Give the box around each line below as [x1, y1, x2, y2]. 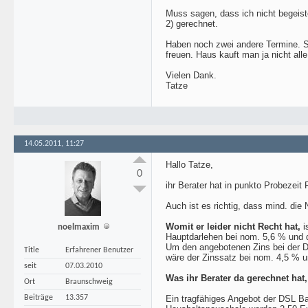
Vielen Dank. [166, 70, 217, 80]
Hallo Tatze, [166, 159, 213, 170]
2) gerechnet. [166, 19, 218, 29]
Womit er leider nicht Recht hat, [166, 221, 300, 232]
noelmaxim [58, 223, 100, 232]
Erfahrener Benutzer [65, 246, 133, 254]
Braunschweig [65, 278, 113, 286]
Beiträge [24, 294, 53, 302]
